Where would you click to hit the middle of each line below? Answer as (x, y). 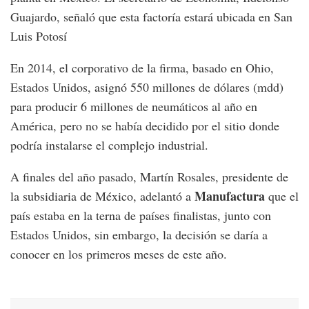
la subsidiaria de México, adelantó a (102, 196)
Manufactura (230, 196)
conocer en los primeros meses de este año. (119, 253)
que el (282, 196)
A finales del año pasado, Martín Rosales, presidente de (149, 176)
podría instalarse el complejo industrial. (109, 144)
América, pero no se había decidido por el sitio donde (145, 125)
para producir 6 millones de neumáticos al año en (134, 106)
